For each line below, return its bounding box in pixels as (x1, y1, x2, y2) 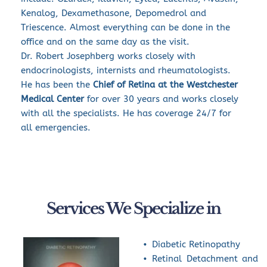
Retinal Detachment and (152, 253, 258, 265)
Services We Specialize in (46, 199, 221, 219)
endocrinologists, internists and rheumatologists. (21, 65, 231, 76)
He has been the (21, 79, 93, 91)
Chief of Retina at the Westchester (93, 79, 238, 91)
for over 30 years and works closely (84, 94, 238, 105)
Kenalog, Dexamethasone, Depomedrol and (21, 8, 206, 19)
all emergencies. (21, 122, 91, 133)
